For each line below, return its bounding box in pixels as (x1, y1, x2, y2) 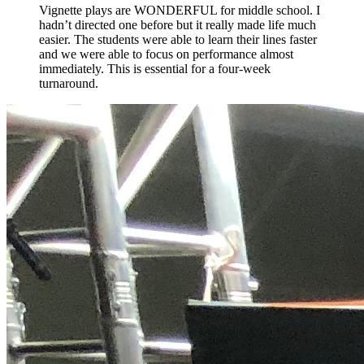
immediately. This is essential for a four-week (39, 61, 271, 76)
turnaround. (39, 76, 98, 90)
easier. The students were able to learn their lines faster (39, 32, 317, 46)
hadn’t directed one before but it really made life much (39, 17, 316, 32)
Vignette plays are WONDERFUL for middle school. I (39, 2, 320, 17)
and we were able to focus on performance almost (39, 46, 293, 61)
